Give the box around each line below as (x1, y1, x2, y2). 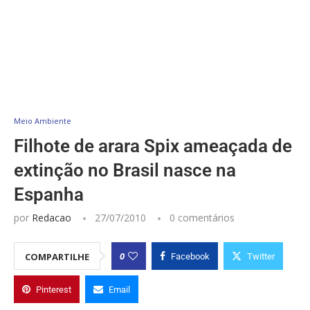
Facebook (171, 250, 210, 262)
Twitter (247, 250, 275, 262)
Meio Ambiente (14, 115, 71, 126)
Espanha (14, 183, 84, 205)
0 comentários (170, 210, 235, 224)
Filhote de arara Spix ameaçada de (14, 135, 292, 156)
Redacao (32, 210, 71, 224)
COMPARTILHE (25, 250, 89, 263)
